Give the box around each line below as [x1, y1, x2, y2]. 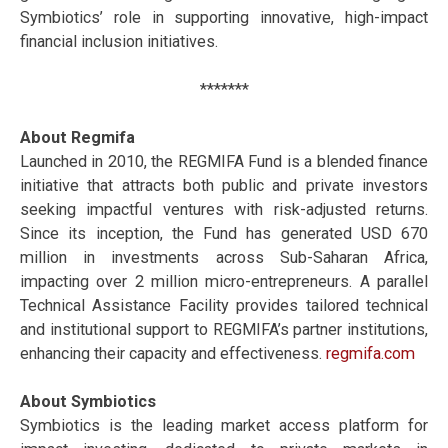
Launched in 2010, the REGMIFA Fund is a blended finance [20, 152, 428, 172]
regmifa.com [326, 344, 415, 364]
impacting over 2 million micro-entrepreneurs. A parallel [20, 272, 428, 292]
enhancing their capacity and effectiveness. [20, 344, 326, 364]
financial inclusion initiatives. [20, 31, 218, 51]
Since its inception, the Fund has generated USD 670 [20, 224, 428, 244]
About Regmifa [20, 128, 135, 148]
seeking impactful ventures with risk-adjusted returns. [20, 200, 428, 220]
